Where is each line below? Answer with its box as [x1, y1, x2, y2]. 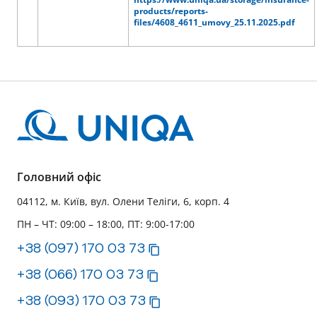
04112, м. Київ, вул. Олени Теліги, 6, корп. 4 [17, 195, 229, 208]
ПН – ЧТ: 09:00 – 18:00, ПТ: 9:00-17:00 [17, 217, 195, 231]
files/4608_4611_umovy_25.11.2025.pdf [134, 16, 295, 28]
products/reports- [134, 5, 208, 17]
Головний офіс [17, 169, 101, 185]
